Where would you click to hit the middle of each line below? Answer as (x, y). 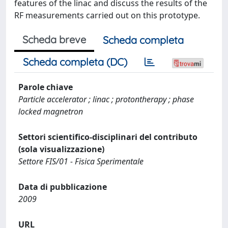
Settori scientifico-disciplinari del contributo (108, 137)
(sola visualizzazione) (61, 149)
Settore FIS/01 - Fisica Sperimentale (81, 161)
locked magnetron (51, 111)
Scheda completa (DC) (75, 62)
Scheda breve (54, 39)
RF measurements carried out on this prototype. (107, 15)
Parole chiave (46, 87)
